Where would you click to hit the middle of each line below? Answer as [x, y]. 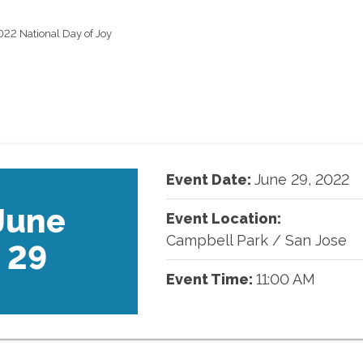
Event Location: [223, 218]
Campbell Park [217, 240]
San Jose [316, 240]
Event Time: [211, 279]
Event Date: [210, 179]
